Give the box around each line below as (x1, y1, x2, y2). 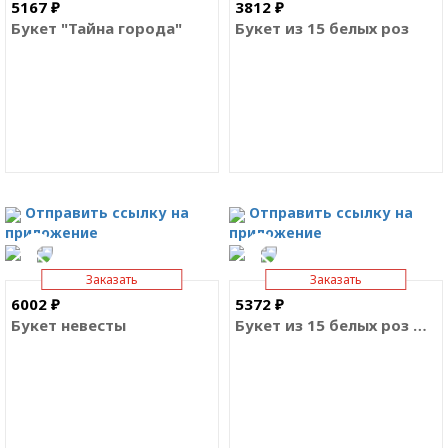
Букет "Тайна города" (11, 18, 182, 39)
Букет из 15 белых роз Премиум (413, 314, 427, 335)
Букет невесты (11, 314, 126, 335)
